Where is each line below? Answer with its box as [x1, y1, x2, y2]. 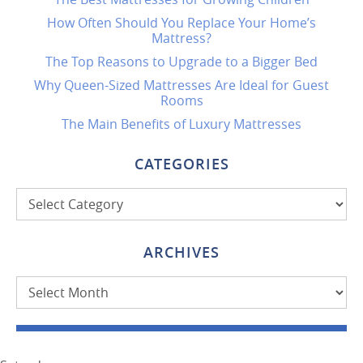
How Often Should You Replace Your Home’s [47, 13, 316, 32]
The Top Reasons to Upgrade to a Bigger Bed [45, 52, 318, 70]
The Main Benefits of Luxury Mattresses [62, 114, 301, 133]
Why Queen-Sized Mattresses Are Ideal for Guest [34, 75, 329, 94]
